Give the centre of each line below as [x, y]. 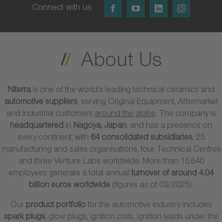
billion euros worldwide [69, 186]
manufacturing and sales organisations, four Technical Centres [111, 151]
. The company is [186, 115]
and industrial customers [50, 115]
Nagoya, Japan [100, 127]
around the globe [125, 115]
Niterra [20, 91]
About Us [121, 63]
